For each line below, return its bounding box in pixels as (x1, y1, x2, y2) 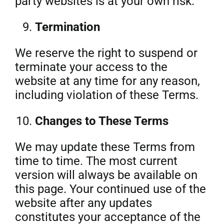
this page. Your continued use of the (14, 182, 206, 196)
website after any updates (14, 196, 152, 210)
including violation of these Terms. (14, 88, 198, 102)
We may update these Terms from (14, 140, 195, 154)
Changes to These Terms (34, 114, 168, 128)
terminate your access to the (14, 60, 167, 74)
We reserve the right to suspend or (14, 46, 197, 60)
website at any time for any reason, (14, 74, 200, 88)
